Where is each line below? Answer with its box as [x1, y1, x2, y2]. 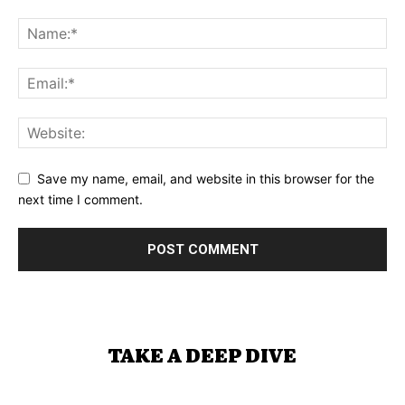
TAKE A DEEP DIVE [108, 339, 297, 368]
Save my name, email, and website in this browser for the [37, 171, 374, 187]
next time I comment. [18, 191, 143, 207]
